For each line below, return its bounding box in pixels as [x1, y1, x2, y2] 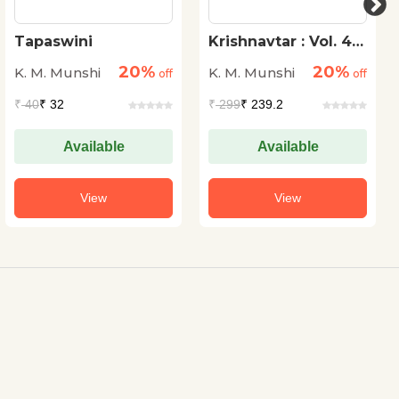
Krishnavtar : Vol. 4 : [208, 33, 360, 50]
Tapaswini [14, 33, 93, 50]
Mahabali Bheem [208, 50, 337, 67]
